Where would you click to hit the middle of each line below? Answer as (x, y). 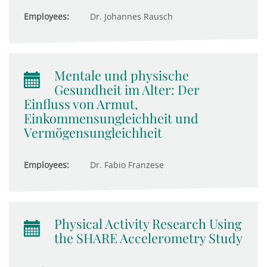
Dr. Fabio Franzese (126, 165)
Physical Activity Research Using (148, 223)
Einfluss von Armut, (81, 104)
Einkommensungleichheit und (111, 118)
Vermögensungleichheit (93, 132)
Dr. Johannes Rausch (130, 16)
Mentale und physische (122, 75)
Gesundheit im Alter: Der (127, 89)
